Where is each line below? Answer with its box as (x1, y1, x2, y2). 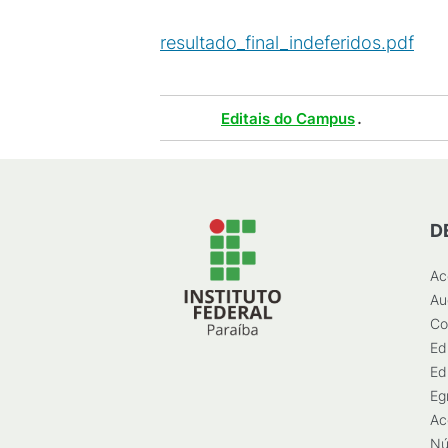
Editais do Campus (221, 109, 355, 128)
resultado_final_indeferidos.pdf (160, 32, 414, 53)
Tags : (160, 107, 211, 128)
